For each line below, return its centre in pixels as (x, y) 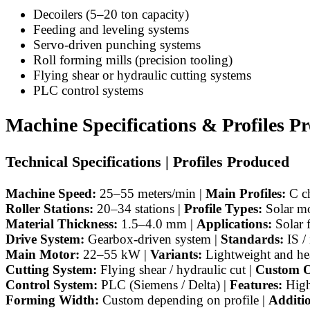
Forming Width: (52, 300)
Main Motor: (43, 254)
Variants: (176, 254)
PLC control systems (88, 90)
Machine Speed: (51, 193)
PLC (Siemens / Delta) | (164, 284)
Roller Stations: (49, 208)
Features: (256, 284)
